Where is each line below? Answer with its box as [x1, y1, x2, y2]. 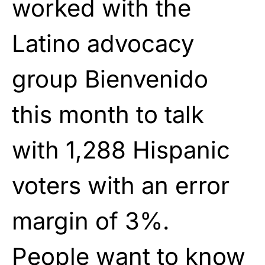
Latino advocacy [12, 28, 194, 58]
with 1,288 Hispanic [12, 135, 230, 164]
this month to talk [12, 99, 204, 129]
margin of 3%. [12, 206, 170, 235]
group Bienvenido [12, 64, 208, 93]
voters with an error [12, 170, 230, 200]
